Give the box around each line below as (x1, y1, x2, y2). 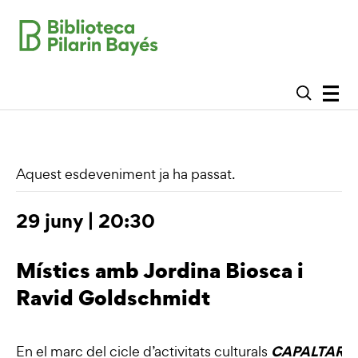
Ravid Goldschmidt (16, 281, 210, 312)
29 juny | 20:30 (16, 206, 155, 234)
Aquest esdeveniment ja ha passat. (16, 164, 235, 183)
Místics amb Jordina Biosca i (16, 254, 304, 285)
